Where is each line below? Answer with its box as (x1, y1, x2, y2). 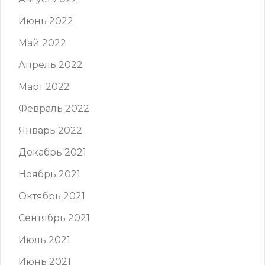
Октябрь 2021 (18, 190, 85, 202)
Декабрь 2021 (18, 147, 86, 159)
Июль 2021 (18, 234, 70, 246)
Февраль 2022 (18, 103, 89, 115)
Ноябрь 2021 (18, 169, 80, 180)
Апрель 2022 (18, 59, 83, 71)
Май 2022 (18, 37, 66, 49)
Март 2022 (18, 81, 70, 93)
